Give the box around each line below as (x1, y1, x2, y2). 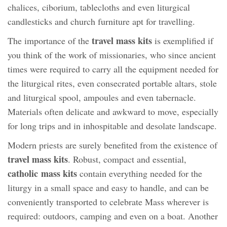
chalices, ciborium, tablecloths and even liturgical (8, 1, 190, 13)
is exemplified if (152, 34, 213, 47)
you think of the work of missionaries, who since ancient (8, 49, 216, 61)
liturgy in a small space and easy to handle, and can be (8, 181, 209, 194)
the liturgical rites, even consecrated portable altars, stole (8, 77, 217, 89)
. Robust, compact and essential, (68, 153, 186, 165)
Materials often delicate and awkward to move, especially (8, 105, 218, 118)
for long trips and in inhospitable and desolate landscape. (8, 120, 217, 132)
